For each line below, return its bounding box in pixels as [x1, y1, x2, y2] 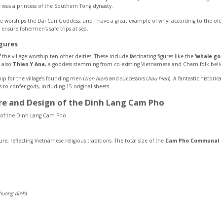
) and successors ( [106, 75, 148, 82]
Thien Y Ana [13, 60, 45, 68]
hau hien [148, 75, 169, 82]
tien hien [85, 75, 106, 82]
